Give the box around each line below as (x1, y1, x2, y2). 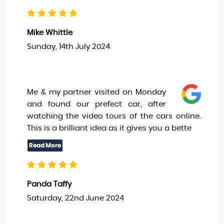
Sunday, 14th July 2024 (26, 43, 110, 50)
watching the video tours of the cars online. (26, 112, 201, 120)
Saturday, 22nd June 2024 (26, 194, 124, 202)
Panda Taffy (26, 180, 71, 188)
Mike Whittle (26, 29, 72, 36)
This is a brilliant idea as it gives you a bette (26, 124, 191, 132)
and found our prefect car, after (26, 100, 166, 108)
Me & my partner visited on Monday (26, 88, 166, 96)
